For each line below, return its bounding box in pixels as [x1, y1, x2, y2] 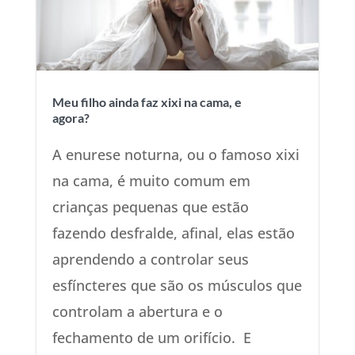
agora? [52, 110, 90, 126]
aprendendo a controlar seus [52, 250, 249, 269]
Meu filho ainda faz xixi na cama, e [52, 94, 242, 110]
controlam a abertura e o [52, 302, 223, 322]
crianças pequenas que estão [52, 197, 249, 217]
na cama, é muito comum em [52, 171, 250, 191]
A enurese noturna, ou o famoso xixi [52, 145, 300, 165]
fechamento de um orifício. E [52, 328, 251, 348]
